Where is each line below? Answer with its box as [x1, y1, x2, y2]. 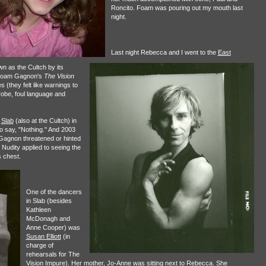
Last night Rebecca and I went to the [110, 49, 218, 56]
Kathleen [26, 206, 51, 213]
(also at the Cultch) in [13, 117, 77, 124]
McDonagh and [26, 215, 70, 222]
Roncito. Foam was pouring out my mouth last [110, 4, 243, 11]
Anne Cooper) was [26, 224, 80, 231]
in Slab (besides [26, 197, 72, 204]
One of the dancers [26, 188, 82, 195]
